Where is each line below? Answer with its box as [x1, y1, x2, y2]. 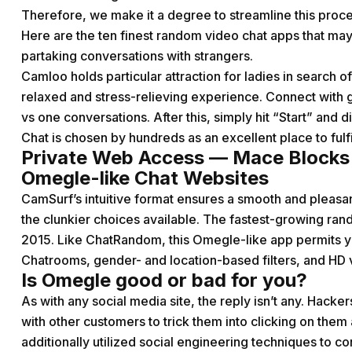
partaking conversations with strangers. [21, 48, 253, 64]
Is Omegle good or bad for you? [21, 269, 307, 291]
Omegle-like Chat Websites [21, 167, 269, 189]
